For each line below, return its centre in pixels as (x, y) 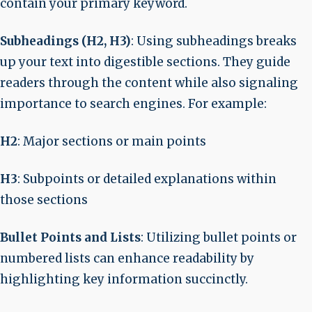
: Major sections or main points (112, 141)
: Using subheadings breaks (214, 41)
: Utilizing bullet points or (219, 237)
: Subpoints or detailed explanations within (147, 179)
